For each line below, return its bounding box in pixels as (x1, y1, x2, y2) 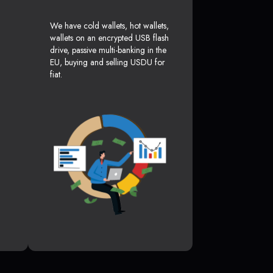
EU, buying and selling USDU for (50, 56, 165, 69)
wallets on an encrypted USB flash (50, 32, 169, 44)
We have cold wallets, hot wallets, (50, 19, 169, 32)
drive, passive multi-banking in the (50, 44, 166, 57)
